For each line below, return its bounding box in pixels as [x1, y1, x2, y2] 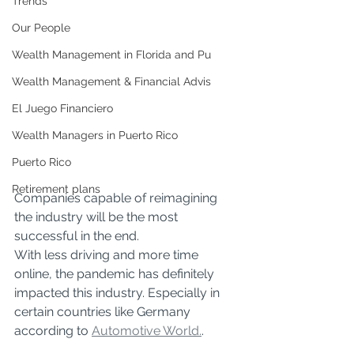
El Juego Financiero [12, 102, 113, 115]
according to [14, 323, 92, 338]
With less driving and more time [14, 247, 201, 262]
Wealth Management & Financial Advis [12, 75, 211, 88]
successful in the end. [14, 228, 142, 243]
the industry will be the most [14, 209, 181, 224]
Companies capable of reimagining [14, 190, 220, 205]
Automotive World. [92, 323, 201, 338]
